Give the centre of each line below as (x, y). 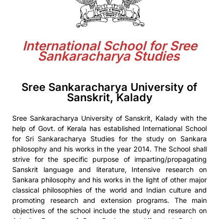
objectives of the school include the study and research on (109, 210)
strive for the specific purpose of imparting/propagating (109, 159)
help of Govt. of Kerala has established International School (109, 128)
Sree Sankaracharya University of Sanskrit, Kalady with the (109, 118)
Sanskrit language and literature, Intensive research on (109, 169)
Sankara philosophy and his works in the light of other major (109, 179)
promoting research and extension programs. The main (109, 200)
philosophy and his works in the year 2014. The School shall (109, 149)
